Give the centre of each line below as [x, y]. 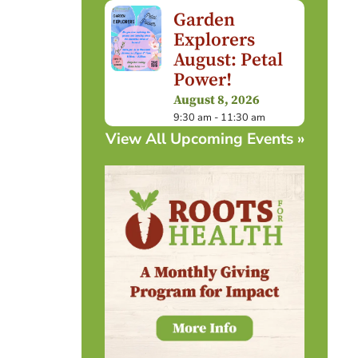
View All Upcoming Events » [205, 139]
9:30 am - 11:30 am [219, 117]
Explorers [214, 41]
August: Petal [228, 61]
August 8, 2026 [216, 100]
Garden [204, 21]
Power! [202, 81]
